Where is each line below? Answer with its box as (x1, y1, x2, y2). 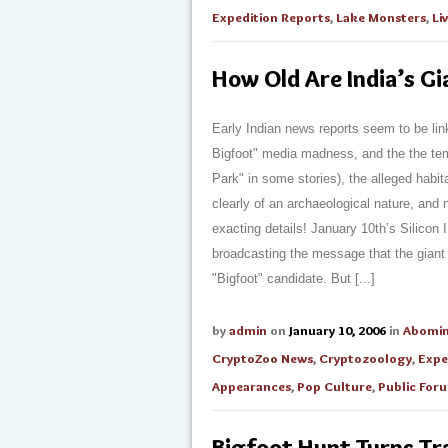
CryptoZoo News (212, 350, 313, 366)
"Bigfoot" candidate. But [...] (212, 271, 375, 286)
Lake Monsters (336, 9, 426, 25)
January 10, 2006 (289, 322, 386, 338)
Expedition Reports (212, 9, 330, 25)
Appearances (212, 378, 291, 394)
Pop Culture (297, 378, 372, 394)
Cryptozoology (319, 350, 412, 366)
